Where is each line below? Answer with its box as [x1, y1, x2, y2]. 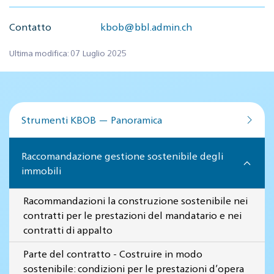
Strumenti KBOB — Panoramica [21, 113, 162, 126]
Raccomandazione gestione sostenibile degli [21, 149, 223, 162]
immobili [21, 164, 61, 177]
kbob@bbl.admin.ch [100, 20, 193, 33]
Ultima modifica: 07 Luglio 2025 [9, 47, 127, 58]
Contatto [9, 20, 51, 33]
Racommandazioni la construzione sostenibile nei [23, 194, 248, 207]
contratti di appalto [23, 223, 113, 236]
